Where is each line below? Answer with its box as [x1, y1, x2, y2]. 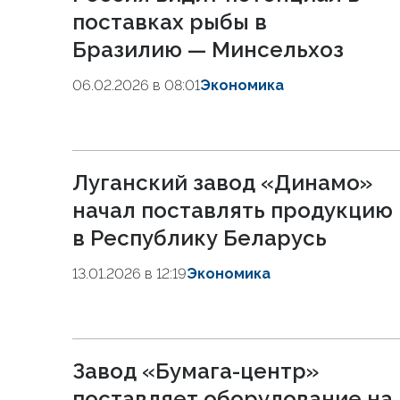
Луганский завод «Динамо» [72, 170, 372, 196]
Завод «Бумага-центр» [72, 358, 319, 384]
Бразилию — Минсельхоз [72, 37, 344, 62]
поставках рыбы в [72, 9, 267, 35]
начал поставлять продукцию [72, 197, 393, 223]
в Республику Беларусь [72, 225, 327, 251]
